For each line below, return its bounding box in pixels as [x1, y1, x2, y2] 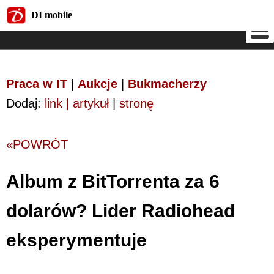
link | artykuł [45, 97, 109, 110]
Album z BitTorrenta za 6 [6, 171, 220, 191]
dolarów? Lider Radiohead [6, 200, 235, 221]
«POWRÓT [6, 138, 68, 151]
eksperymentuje [6, 229, 147, 250]
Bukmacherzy [128, 77, 207, 91]
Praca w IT [6, 77, 67, 91]
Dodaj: [6, 97, 45, 110]
